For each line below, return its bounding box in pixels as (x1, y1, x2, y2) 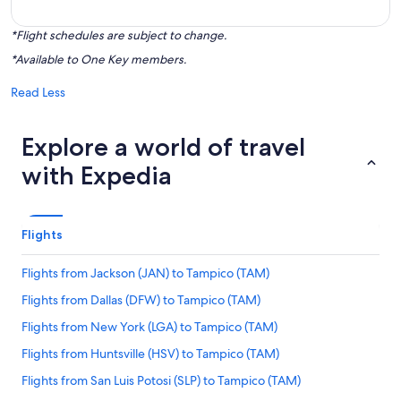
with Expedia (21, 160, 172, 191)
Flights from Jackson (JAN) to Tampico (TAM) (21, 265, 269, 281)
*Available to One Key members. (11, 52, 186, 67)
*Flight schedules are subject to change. (11, 28, 226, 43)
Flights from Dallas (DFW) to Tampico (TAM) (21, 292, 260, 308)
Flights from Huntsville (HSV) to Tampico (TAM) (21, 346, 279, 362)
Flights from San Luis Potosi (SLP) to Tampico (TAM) (21, 372, 301, 388)
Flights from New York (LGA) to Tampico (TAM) (21, 319, 277, 335)
